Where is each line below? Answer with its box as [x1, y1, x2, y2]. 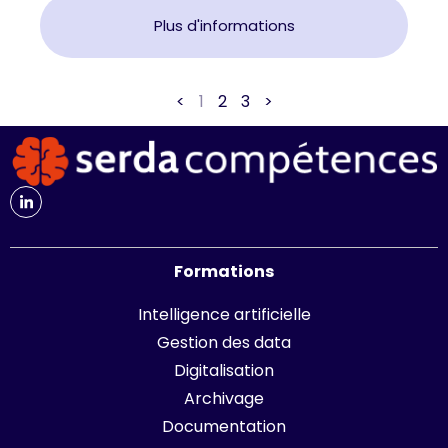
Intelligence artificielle [137, 302, 311, 326]
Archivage [184, 386, 264, 410]
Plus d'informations [153, 14, 295, 36]
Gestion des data [157, 330, 291, 354]
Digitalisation [174, 358, 274, 382]
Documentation [162, 414, 286, 438]
